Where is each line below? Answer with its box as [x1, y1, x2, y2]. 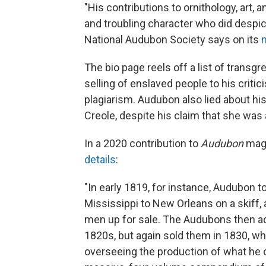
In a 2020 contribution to [84, 137, 201, 150]
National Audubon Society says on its [84, 33, 261, 46]
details [84, 153, 116, 166]
